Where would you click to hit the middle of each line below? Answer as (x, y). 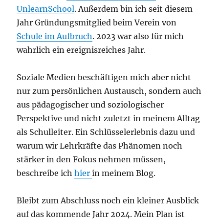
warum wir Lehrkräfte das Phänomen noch (100, 146)
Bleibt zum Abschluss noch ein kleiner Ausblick (108, 201)
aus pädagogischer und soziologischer (90, 105)
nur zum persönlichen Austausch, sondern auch (109, 91)
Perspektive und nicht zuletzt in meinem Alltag (109, 119)
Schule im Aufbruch (55, 36)
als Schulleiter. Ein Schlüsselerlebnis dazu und (106, 132)
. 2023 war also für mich (138, 36)
